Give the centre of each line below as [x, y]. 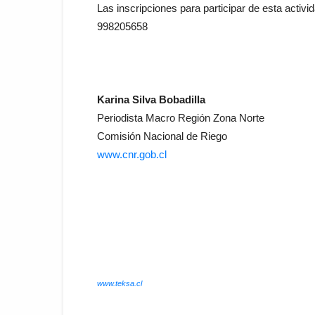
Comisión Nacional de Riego [162, 136]
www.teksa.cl [120, 283]
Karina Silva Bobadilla [151, 99]
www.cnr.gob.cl [132, 154]
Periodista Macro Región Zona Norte [181, 117]
